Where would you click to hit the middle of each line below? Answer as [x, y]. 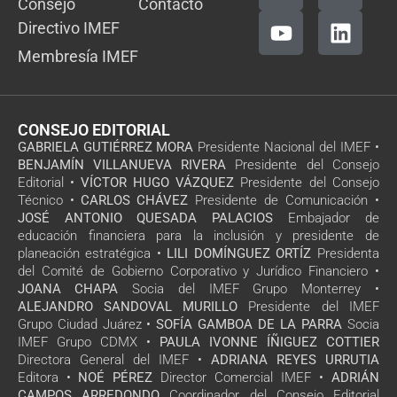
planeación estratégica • [92, 254]
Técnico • [49, 201]
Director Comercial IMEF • [242, 378]
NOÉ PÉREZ [115, 378]
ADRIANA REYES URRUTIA [295, 360]
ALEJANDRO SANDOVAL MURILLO [128, 307]
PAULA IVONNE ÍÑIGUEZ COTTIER [269, 343]
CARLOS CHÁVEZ [134, 201]
